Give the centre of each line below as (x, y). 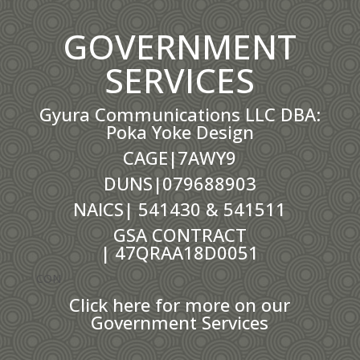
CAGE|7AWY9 (180, 158)
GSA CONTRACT (180, 235)
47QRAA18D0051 (187, 253)
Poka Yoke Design (180, 132)
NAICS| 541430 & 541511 (180, 209)
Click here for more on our (180, 305)
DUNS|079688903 (180, 184)
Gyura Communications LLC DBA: (180, 115)
